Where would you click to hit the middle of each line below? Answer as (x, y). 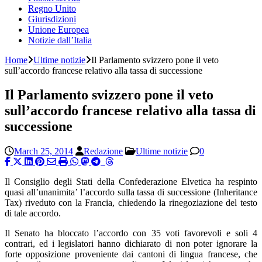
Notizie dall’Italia (60, 40)
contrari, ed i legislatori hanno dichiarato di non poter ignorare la (131, 244)
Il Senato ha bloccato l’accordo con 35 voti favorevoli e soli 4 (131, 233)
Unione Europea (58, 29)
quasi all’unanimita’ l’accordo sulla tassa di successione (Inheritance (131, 192)
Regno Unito (52, 8)
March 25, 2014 (44, 151)
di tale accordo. (33, 213)
